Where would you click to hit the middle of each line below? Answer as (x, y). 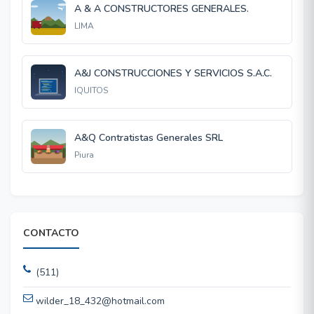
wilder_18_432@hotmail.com (100, 301)
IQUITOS (91, 90)
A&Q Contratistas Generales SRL (149, 138)
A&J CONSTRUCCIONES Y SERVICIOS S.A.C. (173, 73)
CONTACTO (51, 233)
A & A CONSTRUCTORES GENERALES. (162, 9)
